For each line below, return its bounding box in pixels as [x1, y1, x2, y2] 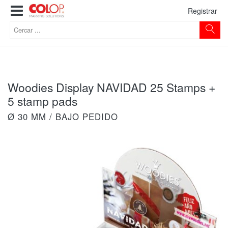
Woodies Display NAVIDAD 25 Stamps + [8, 79, 215, 96]
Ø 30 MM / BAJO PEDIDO [8, 110, 119, 123]
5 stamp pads [8, 93, 77, 109]
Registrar [187, 5, 217, 16]
